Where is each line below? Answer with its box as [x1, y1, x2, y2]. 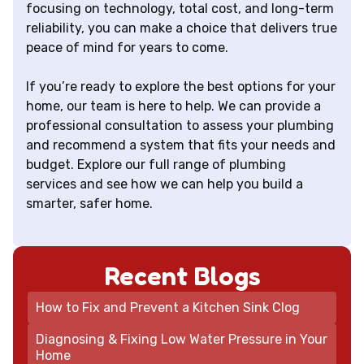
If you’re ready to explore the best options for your [26, 79, 336, 95]
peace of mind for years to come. [26, 40, 228, 56]
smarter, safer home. [26, 196, 153, 212]
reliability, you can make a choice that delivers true [26, 20, 337, 37]
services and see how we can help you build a [26, 176, 303, 193]
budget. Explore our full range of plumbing [26, 157, 286, 173]
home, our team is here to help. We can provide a [26, 98, 321, 115]
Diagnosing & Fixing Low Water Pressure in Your [35, 331, 327, 347]
